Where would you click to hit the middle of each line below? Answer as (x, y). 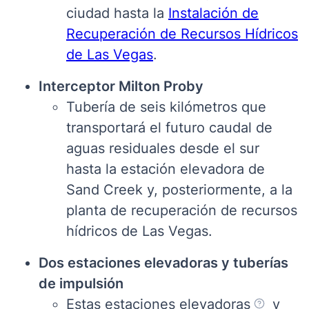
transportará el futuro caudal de (169, 127)
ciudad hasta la (117, 13)
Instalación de (213, 13)
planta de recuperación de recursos (182, 210)
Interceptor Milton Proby (121, 86)
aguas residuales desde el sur (163, 148)
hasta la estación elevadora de (166, 169)
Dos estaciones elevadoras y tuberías (163, 262)
